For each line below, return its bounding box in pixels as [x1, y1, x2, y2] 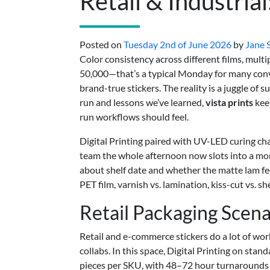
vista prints [206, 96, 253, 108]
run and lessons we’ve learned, [80, 96, 206, 108]
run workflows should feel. [80, 111, 189, 122]
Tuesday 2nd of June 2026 [124, 39, 231, 50]
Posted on [80, 39, 124, 50]
